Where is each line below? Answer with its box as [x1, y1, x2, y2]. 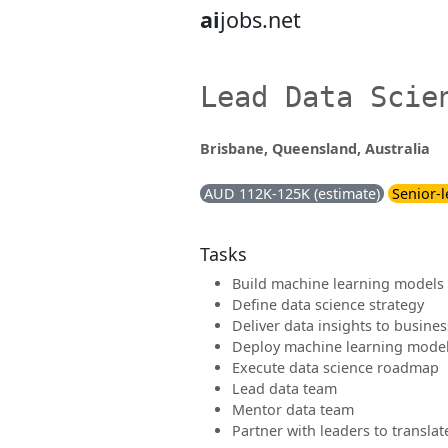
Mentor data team [232, 400, 354, 419]
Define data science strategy [232, 295, 424, 314]
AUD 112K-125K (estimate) [204, 184, 380, 203]
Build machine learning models [232, 274, 444, 293]
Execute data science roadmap [232, 358, 439, 377]
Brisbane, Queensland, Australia [200, 139, 430, 158]
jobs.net [220, 5, 301, 34]
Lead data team [232, 379, 337, 398]
